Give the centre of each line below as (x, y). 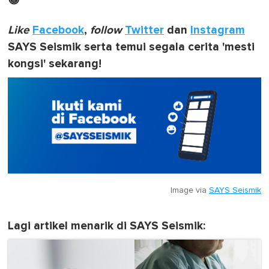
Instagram (218, 30)
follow (106, 30)
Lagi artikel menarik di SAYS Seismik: (107, 226)
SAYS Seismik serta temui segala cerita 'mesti (131, 47)
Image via (190, 191)
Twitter (144, 30)
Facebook (58, 30)
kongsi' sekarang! (55, 64)
